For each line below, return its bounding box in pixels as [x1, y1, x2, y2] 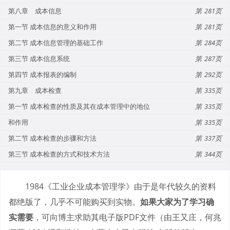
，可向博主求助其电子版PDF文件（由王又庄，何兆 [33, 211, 221, 223]
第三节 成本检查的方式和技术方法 [8, 149, 110, 159]
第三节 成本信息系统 [8, 53, 70, 63]
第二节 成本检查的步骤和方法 [8, 133, 97, 143]
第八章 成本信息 [8, 6, 62, 15]
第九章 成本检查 [8, 85, 62, 95]
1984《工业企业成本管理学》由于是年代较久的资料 [25, 180, 216, 192]
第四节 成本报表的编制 [8, 69, 76, 79]
